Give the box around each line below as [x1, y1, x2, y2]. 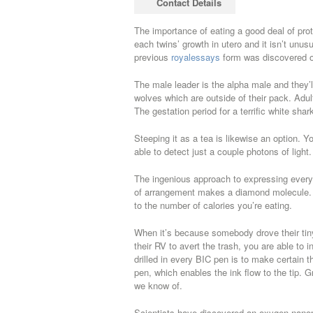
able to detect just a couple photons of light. [134, 145, 312, 158]
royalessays [171, 50, 220, 64]
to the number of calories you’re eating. [134, 198, 292, 212]
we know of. [134, 279, 182, 292]
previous [134, 50, 171, 64]
